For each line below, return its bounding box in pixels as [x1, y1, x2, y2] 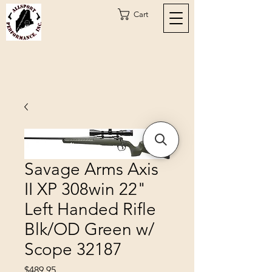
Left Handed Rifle [24, 199, 156, 219]
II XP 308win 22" [24, 179, 146, 199]
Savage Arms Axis [24, 159, 158, 179]
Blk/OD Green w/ [24, 219, 154, 239]
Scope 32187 [24, 239, 122, 259]
